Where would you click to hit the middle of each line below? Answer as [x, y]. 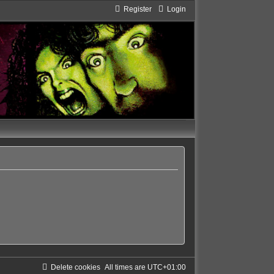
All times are [126, 268]
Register [137, 9]
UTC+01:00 [166, 268]
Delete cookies [75, 268]
